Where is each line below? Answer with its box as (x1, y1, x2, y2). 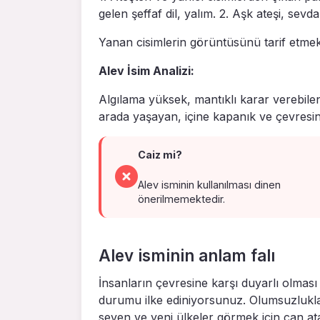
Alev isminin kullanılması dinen (138, 179, 281, 191)
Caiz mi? (138, 149, 183, 161)
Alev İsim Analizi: (99, 64, 194, 79)
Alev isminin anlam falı (99, 246, 275, 266)
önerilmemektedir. (138, 193, 226, 206)
